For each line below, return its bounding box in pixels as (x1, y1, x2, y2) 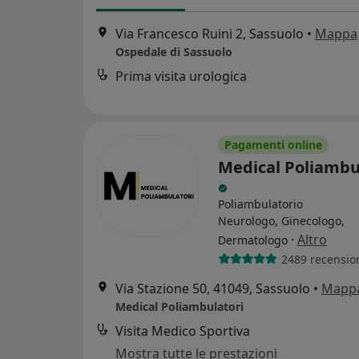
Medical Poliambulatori (115, 299, 244, 314)
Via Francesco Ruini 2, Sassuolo (115, 25, 304, 43)
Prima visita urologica (115, 67, 247, 86)
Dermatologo (218, 232, 288, 248)
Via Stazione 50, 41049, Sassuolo (115, 280, 310, 297)
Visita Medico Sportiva (115, 322, 250, 340)
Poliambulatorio (218, 196, 303, 212)
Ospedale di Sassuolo (115, 44, 232, 60)
